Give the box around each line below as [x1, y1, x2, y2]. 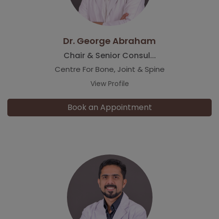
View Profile [90, 78, 129, 88]
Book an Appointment [67, 101, 152, 113]
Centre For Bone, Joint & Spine [54, 64, 165, 74]
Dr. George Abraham [63, 34, 156, 47]
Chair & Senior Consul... [63, 49, 156, 61]
